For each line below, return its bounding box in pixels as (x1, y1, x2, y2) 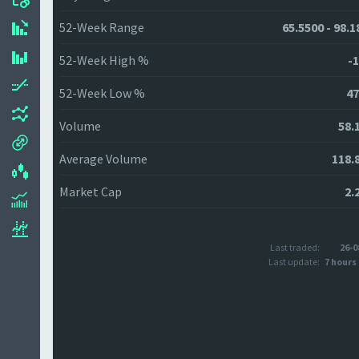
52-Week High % (59, 52, 149, 68)
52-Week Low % (59, 85, 145, 101)
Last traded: (269, 241, 320, 253)
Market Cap (59, 184, 122, 200)
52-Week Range (59, 19, 144, 35)
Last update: (268, 256, 320, 268)
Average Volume (59, 151, 147, 167)
